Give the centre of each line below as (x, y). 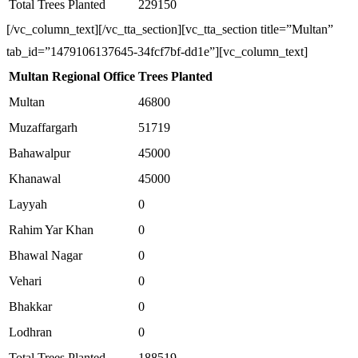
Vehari (25, 281)
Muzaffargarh (43, 127)
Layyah (28, 204)
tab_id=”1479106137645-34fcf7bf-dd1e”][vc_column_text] (157, 52)
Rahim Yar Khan (51, 230)
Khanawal (35, 179)
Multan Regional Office (72, 76)
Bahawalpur (40, 153)
